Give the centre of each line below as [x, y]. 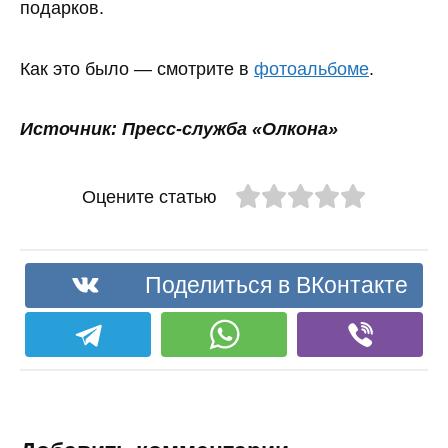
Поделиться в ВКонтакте [276, 284]
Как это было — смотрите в [137, 68]
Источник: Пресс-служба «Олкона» [179, 129]
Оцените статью [149, 197]
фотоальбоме [311, 68]
